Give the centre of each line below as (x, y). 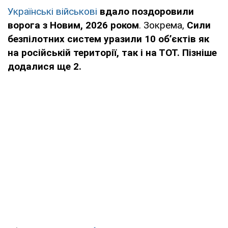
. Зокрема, (163, 25)
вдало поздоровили (147, 11)
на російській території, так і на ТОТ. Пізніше (112, 52)
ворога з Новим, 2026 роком (73, 25)
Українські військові (52, 11)
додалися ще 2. (45, 66)
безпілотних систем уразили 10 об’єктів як (108, 39)
